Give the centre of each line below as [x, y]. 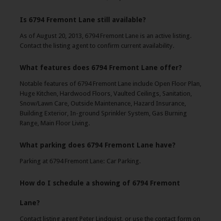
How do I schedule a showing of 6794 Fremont [100, 183]
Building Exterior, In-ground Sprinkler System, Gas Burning [103, 113]
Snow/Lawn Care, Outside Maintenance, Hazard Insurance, [103, 103]
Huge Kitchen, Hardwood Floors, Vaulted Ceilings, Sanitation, [106, 93]
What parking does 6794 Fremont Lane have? [98, 145]
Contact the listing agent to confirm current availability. [97, 46]
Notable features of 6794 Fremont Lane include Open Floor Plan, [110, 84]
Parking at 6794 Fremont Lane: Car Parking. [80, 161]
